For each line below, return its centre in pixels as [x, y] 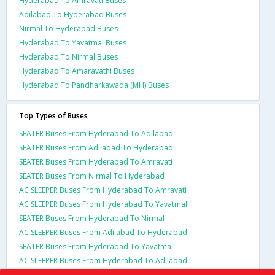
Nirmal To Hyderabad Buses [68, 28]
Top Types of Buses [53, 115]
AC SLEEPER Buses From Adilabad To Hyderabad [103, 232]
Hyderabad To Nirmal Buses [68, 56]
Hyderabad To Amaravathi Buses [77, 71]
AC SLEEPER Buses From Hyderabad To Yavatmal [103, 204]
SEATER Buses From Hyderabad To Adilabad [96, 133]
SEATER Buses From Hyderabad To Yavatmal [96, 246]
